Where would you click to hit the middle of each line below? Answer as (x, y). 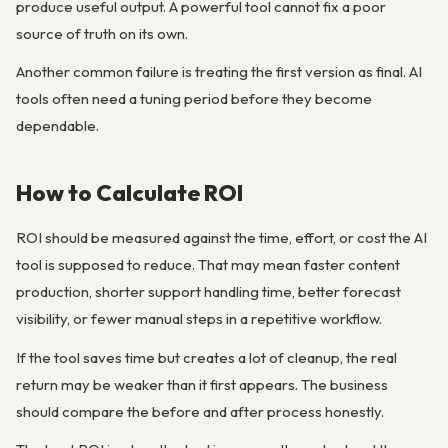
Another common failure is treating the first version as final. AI (219, 72)
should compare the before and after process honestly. (200, 411)
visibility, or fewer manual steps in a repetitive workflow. (199, 319)
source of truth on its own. (102, 34)
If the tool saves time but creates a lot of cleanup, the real (206, 357)
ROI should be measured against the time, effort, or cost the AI (221, 238)
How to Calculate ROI (129, 193)
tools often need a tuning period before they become (194, 99)
